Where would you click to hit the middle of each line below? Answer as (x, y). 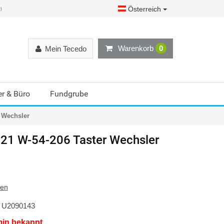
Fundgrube (69, 94)
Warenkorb (137, 48)
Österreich (144, 9)
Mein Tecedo (66, 48)
